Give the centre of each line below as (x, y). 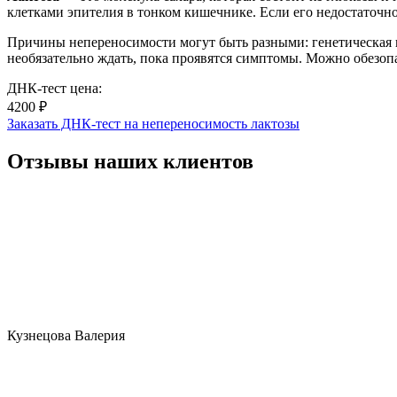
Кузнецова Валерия (66, 335)
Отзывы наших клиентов (130, 161)
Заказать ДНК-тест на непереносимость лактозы (153, 123)
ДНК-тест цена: (54, 88)
